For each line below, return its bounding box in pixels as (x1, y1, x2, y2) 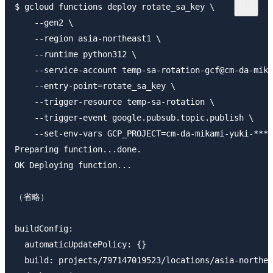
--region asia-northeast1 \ (15, 33, 161, 43)
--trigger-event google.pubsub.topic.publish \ (15, 112, 253, 122)
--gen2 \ (15, 17, 73, 27)
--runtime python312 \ (15, 49, 136, 59)
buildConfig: (15, 223, 73, 233)
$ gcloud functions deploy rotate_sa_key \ (15, 1, 214, 12)
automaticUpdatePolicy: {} (15, 239, 146, 249)
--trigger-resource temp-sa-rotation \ (15, 96, 214, 107)
